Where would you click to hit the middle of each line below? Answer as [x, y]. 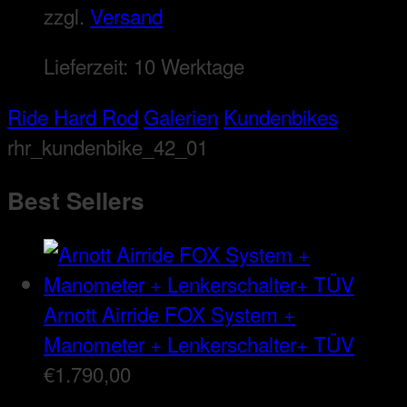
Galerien [181, 116]
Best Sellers [76, 201]
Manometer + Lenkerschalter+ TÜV [199, 344]
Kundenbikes [281, 116]
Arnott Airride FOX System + [169, 314]
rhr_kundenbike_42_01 [108, 146]
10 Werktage [189, 66]
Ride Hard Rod [73, 116]
